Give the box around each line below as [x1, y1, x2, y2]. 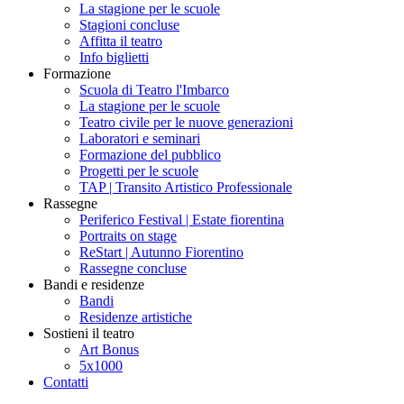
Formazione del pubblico [79, 147, 221, 162]
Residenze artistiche [79, 309, 192, 325]
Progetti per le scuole [79, 163, 198, 179]
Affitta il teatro [79, 33, 162, 49]
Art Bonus [79, 342, 139, 357]
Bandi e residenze [43, 277, 144, 292]
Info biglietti [79, 50, 149, 65]
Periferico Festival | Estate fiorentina [79, 212, 284, 227]
